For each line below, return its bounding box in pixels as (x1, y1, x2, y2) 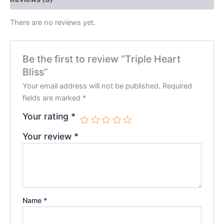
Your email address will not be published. (22, 81, 161, 90)
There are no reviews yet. (10, 18, 95, 27)
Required (162, 81, 192, 90)
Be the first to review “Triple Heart (22, 52, 181, 65)
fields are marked (22, 93, 83, 102)
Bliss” (22, 65, 48, 78)
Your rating (22, 110, 71, 121)
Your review (22, 130, 74, 141)
